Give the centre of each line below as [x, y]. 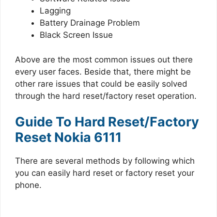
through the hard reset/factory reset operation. [106, 96]
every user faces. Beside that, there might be [103, 71]
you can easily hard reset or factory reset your [105, 173]
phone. [28, 185]
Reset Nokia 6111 [68, 137]
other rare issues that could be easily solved [101, 84]
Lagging [55, 11]
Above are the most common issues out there [104, 59]
